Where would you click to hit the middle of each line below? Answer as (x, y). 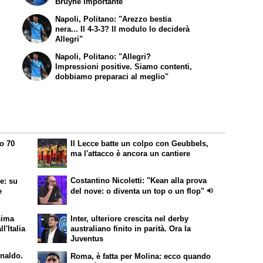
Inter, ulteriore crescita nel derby (130, 219)
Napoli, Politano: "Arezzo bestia (114, 19)
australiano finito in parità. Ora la (131, 229)
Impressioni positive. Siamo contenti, (124, 66)
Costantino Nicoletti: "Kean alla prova (139, 181)
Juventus (87, 239)
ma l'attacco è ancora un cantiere (131, 154)
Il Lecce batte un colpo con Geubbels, (140, 144)
